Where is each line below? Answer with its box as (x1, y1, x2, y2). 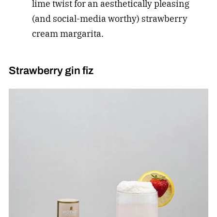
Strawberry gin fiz (8, 62, 93, 79)
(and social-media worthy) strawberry (31, 13, 187, 25)
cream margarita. (31, 28, 104, 40)
